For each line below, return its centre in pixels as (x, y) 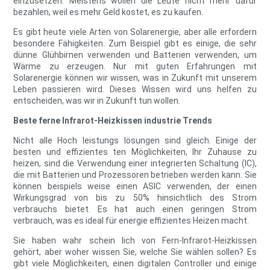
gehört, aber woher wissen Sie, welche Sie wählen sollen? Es (135, 252)
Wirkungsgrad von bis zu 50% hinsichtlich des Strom (135, 198)
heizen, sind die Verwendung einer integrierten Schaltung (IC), (135, 164)
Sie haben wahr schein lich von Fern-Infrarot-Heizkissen (135, 241)
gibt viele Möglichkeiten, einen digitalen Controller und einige (135, 264)
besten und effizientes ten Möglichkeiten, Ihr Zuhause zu (135, 152)
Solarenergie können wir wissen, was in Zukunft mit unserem (135, 78)
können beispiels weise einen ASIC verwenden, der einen (135, 187)
